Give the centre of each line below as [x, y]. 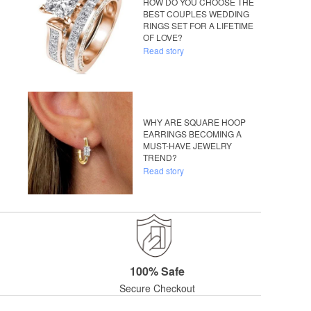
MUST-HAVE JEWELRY [188, 146]
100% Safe [157, 271]
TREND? [160, 158]
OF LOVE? [163, 37]
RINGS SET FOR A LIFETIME [199, 26]
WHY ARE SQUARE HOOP [195, 122]
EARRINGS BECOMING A [193, 134]
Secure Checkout [157, 288]
